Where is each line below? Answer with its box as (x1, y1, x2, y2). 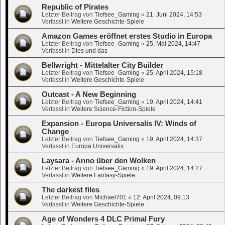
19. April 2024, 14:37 (146, 136, 202, 143)
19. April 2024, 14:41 (146, 98, 202, 106)
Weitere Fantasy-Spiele (71, 172, 135, 179)
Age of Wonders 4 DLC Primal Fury (42, 215, 165, 223)
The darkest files (42, 186, 99, 194)
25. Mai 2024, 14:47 (146, 40, 200, 48)
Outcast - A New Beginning (42, 90, 136, 99)
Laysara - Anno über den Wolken (42, 157, 156, 165)
